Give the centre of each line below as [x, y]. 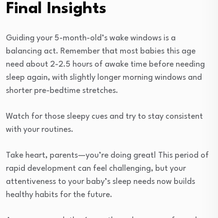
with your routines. [40, 130]
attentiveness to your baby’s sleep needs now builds [100, 182]
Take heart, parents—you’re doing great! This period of [107, 156]
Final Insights [56, 9]
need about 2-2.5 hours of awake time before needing [105, 65]
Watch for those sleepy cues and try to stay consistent [104, 117]
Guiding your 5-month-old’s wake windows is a [91, 38]
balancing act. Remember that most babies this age [101, 52]
